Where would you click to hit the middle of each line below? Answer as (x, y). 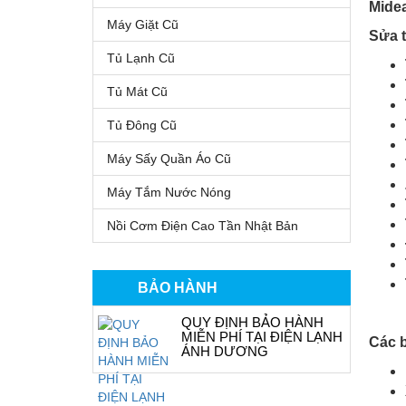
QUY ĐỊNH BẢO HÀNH (252, 322)
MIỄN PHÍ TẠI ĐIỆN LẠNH (261, 336)
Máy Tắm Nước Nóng (169, 192)
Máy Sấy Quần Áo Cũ (169, 158)
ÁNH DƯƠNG (224, 351)
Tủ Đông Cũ (142, 125)
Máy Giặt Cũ (143, 24)
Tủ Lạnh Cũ (141, 58)
